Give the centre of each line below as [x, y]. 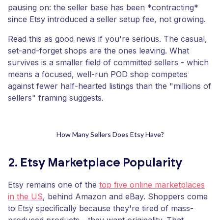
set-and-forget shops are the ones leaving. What [98, 51]
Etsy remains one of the [54, 185]
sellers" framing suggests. [56, 98]
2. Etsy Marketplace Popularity [95, 163]
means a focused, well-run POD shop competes [98, 74]
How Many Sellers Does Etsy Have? [110, 134]
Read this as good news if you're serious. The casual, [108, 39]
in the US [25, 196]
